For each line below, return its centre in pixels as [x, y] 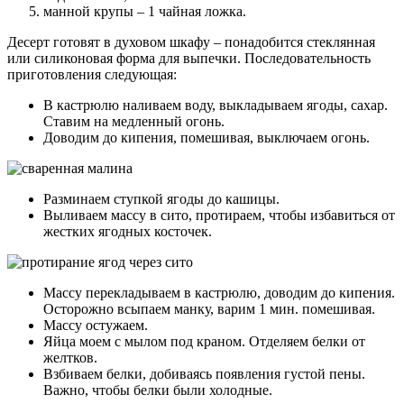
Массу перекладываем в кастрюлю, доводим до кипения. [219, 292]
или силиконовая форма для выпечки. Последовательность [189, 58]
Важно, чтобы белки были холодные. [158, 390]
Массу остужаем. [96, 325]
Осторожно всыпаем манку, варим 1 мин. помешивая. [209, 308]
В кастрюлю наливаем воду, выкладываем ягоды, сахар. [216, 105]
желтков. [70, 357]
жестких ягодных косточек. [128, 231]
